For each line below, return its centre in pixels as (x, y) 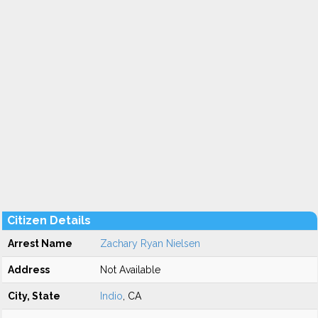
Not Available (130, 270)
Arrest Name (40, 243)
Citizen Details (49, 220)
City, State (34, 296)
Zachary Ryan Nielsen (150, 243)
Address (29, 270)
